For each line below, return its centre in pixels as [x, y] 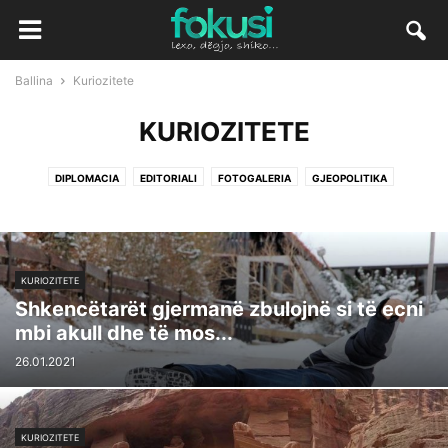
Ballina [34, 80]
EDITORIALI [168, 178]
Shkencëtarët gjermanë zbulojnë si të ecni [219, 309]
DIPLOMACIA [86, 178]
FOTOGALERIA [254, 178]
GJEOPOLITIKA [349, 178]
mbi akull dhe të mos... [124, 333]
